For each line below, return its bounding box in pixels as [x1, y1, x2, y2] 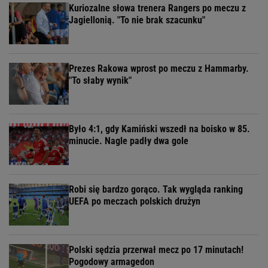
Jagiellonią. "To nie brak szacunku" [69, 14, 205, 26]
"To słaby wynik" [69, 75, 132, 87]
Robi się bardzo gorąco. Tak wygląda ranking [69, 184, 243, 196]
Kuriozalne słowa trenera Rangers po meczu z [69, 2, 246, 14]
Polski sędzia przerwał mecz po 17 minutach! [69, 244, 243, 256]
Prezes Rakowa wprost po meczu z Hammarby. [69, 63, 249, 75]
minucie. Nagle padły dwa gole [69, 135, 188, 147]
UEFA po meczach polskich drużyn [69, 196, 200, 208]
